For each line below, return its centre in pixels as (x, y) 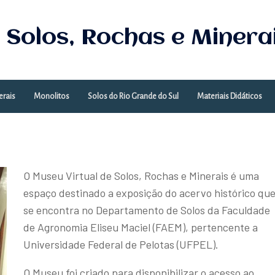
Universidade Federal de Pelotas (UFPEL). (121, 244)
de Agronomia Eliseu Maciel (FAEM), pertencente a (141, 227)
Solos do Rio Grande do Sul (133, 96)
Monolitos (52, 96)
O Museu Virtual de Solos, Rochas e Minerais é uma (141, 176)
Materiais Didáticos (230, 96)
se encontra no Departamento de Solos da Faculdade (147, 210)
